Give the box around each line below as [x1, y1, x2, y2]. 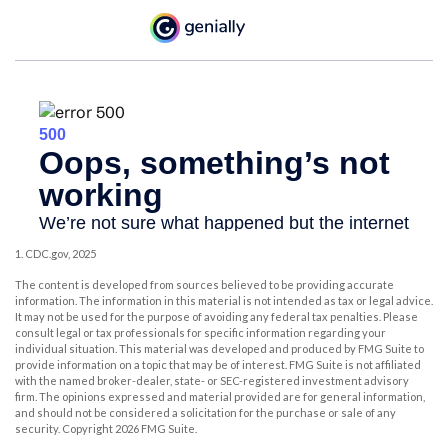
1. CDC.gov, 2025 [15, 247, 96, 261]
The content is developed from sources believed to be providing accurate [15, 278, 394, 292]
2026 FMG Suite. [115, 422, 197, 436]
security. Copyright [15, 422, 115, 436]
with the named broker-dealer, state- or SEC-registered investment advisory [15, 374, 409, 388]
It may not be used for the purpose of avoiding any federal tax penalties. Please [15, 310, 418, 324]
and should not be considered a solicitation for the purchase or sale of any [15, 406, 396, 420]
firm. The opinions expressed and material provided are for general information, [15, 390, 425, 404]
